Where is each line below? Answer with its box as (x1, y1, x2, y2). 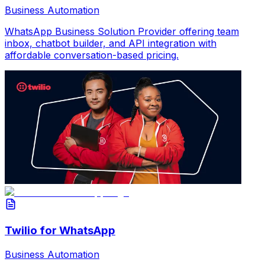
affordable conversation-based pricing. (5, 49, 179, 62)
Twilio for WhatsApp (5, 223, 115, 237)
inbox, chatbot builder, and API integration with (5, 37, 216, 50)
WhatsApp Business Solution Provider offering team (5, 25, 239, 38)
